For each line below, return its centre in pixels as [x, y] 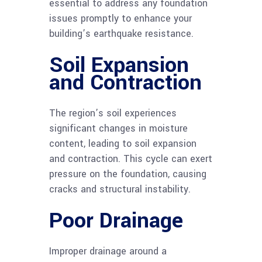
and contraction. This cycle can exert [131, 158]
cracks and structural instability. [120, 189]
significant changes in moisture [118, 128]
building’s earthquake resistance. [121, 33]
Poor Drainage [116, 220]
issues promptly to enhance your [120, 18]
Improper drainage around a [108, 251]
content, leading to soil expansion [123, 143]
